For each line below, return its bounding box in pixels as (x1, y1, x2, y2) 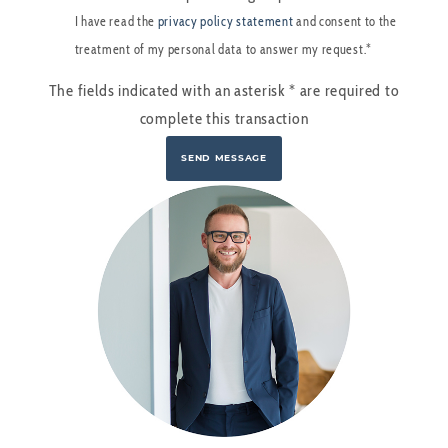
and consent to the (293, 13, 397, 29)
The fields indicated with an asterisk (48, 80, 290, 100)
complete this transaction (139, 108, 309, 128)
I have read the (74, 13, 158, 29)
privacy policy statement (157, 13, 294, 29)
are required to (296, 80, 400, 100)
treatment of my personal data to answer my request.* (74, 41, 372, 57)
